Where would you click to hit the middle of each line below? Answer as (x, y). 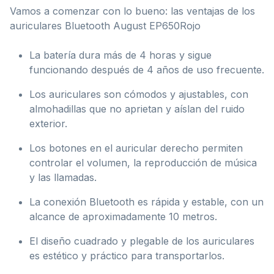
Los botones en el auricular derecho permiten (136, 148)
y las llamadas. (63, 177)
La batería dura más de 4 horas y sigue (120, 55)
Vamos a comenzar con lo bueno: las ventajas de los (132, 11)
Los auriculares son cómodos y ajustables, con (139, 94)
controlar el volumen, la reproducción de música (143, 162)
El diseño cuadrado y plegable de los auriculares (142, 241)
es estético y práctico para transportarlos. (127, 255)
